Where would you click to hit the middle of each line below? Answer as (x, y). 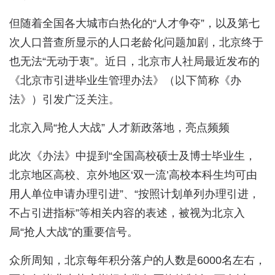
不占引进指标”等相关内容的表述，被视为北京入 (127, 213)
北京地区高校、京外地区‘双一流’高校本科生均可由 (133, 175)
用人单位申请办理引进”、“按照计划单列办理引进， (134, 194)
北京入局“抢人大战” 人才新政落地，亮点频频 (119, 128)
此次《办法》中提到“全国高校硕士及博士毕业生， (133, 156)
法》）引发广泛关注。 (64, 99)
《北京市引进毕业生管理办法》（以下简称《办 (125, 80)
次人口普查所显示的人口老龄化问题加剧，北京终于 (136, 42)
